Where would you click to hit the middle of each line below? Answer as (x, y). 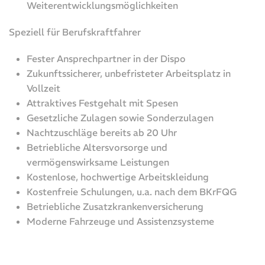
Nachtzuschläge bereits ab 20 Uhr (102, 132)
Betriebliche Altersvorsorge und (97, 147)
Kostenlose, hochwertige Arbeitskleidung (118, 177)
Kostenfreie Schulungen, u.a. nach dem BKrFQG (132, 191)
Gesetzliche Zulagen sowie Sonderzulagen (120, 117)
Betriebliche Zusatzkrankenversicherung (115, 206)
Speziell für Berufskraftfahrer (75, 32)
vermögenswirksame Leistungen (98, 162)
